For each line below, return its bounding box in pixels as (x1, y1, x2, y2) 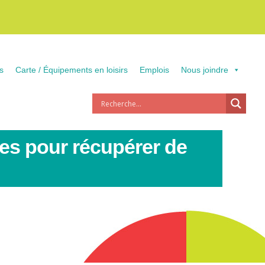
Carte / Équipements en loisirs (15, 65, 128, 75)
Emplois (140, 65, 169, 75)
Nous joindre (181, 65, 228, 75)
